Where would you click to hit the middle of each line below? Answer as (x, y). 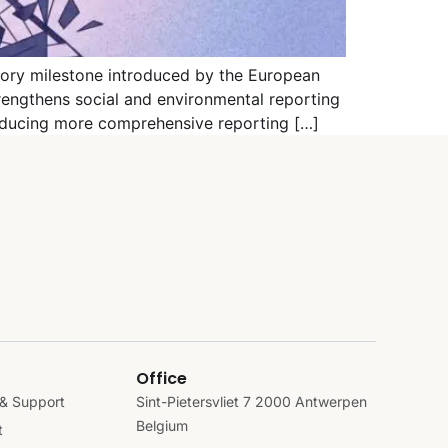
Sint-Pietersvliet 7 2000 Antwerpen (251, 401)
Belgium (162, 425)
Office (161, 378)
